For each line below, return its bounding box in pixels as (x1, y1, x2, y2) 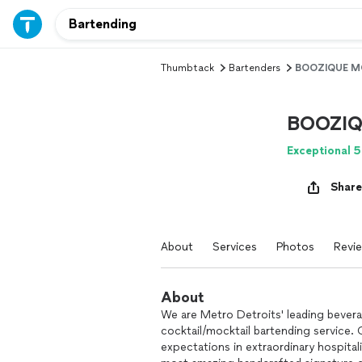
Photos (276, 240, 314, 254)
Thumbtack (161, 62, 214, 74)
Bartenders (229, 62, 280, 74)
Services (213, 240, 257, 254)
